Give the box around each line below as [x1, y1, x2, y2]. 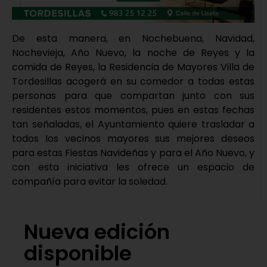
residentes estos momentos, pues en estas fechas [12, 103, 254, 117]
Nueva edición [24, 217, 170, 246]
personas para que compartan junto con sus [12, 88, 254, 103]
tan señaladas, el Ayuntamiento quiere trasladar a [12, 117, 254, 131]
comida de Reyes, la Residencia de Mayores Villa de [12, 60, 254, 74]
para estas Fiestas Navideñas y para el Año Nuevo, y [12, 145, 254, 160]
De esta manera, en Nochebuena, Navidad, [12, 31, 254, 45]
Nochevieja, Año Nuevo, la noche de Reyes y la [12, 45, 254, 60]
